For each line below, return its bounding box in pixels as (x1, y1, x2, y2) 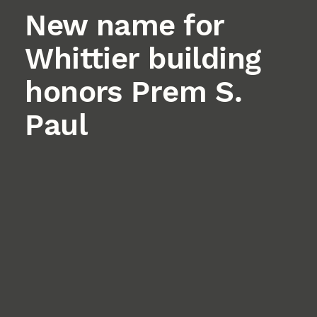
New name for (25, 7, 224, 42)
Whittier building (25, 40, 261, 76)
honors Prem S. (25, 74, 243, 109)
